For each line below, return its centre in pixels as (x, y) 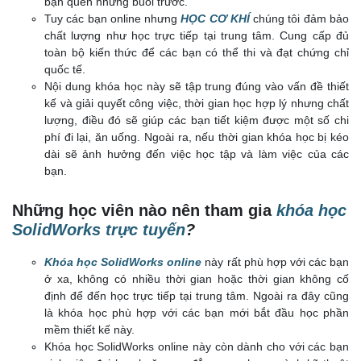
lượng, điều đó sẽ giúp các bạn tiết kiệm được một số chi (197, 120)
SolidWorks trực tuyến (99, 230)
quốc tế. (65, 70)
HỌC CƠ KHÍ (215, 19)
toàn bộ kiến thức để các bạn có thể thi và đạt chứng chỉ (197, 53)
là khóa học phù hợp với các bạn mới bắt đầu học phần (197, 313)
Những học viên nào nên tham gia (144, 211)
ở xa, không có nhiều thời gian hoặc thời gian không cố (197, 279)
